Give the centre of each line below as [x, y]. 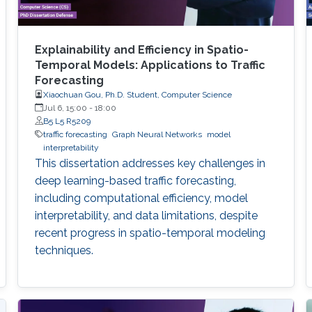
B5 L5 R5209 [67, 121]
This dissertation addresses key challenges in [150, 163]
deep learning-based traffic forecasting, [135, 180]
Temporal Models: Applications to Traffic [150, 65]
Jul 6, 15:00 [65, 108]
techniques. [64, 250]
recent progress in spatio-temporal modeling [150, 233]
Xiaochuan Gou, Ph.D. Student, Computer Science [137, 94]
